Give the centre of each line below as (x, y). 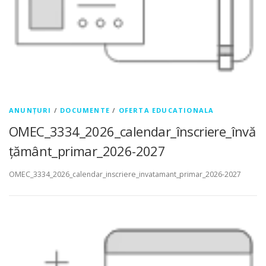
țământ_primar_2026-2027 (87, 151)
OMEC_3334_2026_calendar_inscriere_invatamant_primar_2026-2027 (125, 174)
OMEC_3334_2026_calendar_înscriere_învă (132, 131)
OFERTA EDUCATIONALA (166, 110)
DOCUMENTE (85, 110)
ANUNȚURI (30, 110)
